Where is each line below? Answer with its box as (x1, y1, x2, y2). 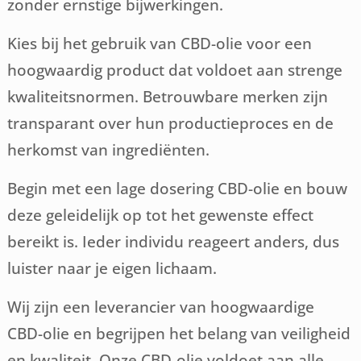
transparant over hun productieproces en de (7, 113, 334, 134)
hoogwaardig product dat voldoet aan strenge (7, 60, 343, 81)
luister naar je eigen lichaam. (7, 258, 218, 279)
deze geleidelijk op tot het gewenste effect (7, 205, 314, 226)
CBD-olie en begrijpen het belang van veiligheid (7, 323, 351, 344)
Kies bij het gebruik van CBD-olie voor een (7, 33, 313, 54)
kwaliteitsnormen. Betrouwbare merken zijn (7, 86, 329, 107)
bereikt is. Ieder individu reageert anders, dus (7, 231, 340, 252)
